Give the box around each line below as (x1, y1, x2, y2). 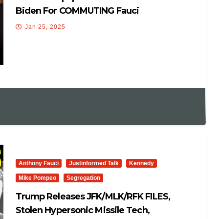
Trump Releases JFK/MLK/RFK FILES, (15, 191, 170, 202)
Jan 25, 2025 (24, 23, 66, 31)
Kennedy (129, 159, 154, 167)
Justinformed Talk (68, 159, 119, 167)
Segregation (66, 174, 100, 181)
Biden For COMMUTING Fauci (15, 5, 139, 17)
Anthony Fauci (18, 159, 59, 167)
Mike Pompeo (18, 174, 56, 181)
